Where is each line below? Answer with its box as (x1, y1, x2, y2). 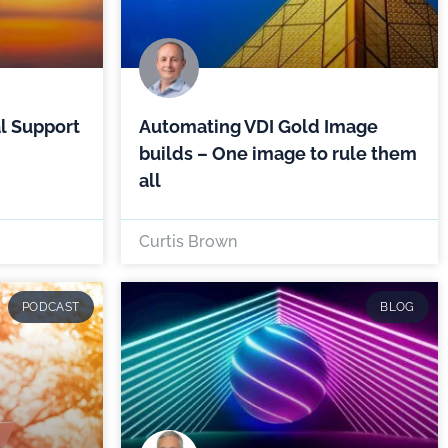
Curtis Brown (138, 231, 237, 251)
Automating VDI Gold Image (138, 115, 378, 137)
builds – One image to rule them (138, 142, 417, 164)
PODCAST (22, 300, 80, 315)
